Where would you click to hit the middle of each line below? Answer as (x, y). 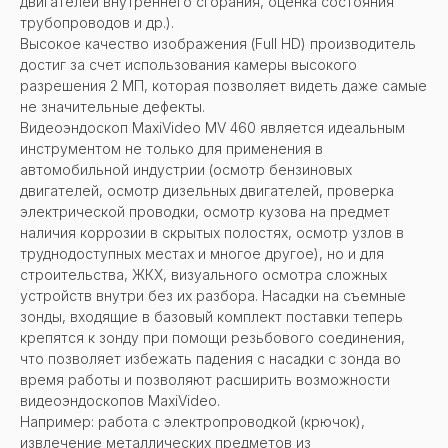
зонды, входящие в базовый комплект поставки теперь (211, 316)
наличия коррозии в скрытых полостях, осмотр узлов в (212, 232)
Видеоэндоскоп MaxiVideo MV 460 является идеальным (212, 127)
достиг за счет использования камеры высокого (188, 64)
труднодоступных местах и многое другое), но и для (202, 253)
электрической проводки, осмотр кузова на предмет (205, 211)
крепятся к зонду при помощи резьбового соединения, (212, 337)
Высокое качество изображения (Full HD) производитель (218, 43)
